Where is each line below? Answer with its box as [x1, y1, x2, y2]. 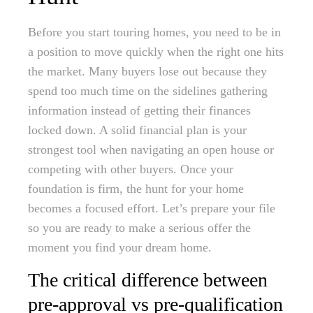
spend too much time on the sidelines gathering [28, 84, 268, 99]
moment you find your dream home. [28, 240, 212, 255]
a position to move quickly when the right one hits [28, 45, 284, 59]
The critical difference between [28, 269, 268, 291]
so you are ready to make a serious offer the [28, 221, 251, 235]
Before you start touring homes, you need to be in [28, 25, 281, 40]
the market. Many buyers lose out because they [28, 64, 267, 79]
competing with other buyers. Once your [28, 162, 233, 177]
